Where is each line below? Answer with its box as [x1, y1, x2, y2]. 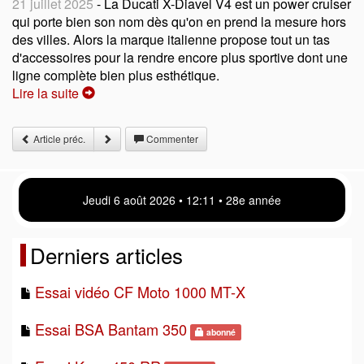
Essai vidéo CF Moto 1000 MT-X [35, 280, 245, 302]
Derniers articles [30, 239, 183, 270]
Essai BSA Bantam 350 [35, 318, 187, 340]
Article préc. [31, 131, 85, 145]
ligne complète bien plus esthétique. [12, 65, 219, 84]
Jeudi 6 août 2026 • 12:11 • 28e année [83, 191, 281, 208]
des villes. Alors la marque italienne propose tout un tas [12, 29, 330, 49]
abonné [204, 325, 236, 338]
